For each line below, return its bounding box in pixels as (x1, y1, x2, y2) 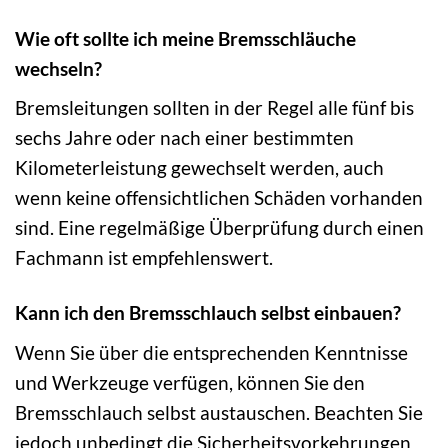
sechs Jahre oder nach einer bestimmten (15, 126, 354, 150)
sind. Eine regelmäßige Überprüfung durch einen (15, 216, 424, 240)
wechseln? (15, 56, 102, 80)
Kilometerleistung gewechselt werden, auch (15, 156, 384, 180)
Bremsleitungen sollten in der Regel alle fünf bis (15, 96, 414, 120)
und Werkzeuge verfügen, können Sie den (15, 370, 365, 394)
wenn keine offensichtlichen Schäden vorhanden (15, 186, 423, 210)
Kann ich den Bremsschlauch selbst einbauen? (15, 301, 401, 325)
